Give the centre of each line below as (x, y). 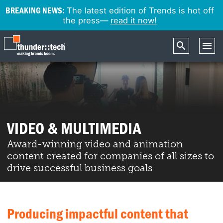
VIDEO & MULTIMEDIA (74, 128)
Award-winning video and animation (95, 144)
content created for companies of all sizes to (111, 156)
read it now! (133, 20)
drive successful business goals (80, 168)
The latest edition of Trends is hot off (139, 10)
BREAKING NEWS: (35, 10)
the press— (86, 20)
